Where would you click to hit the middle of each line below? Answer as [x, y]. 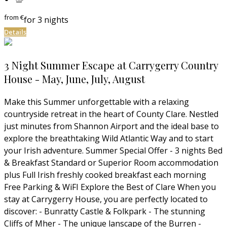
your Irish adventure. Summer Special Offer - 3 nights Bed [113, 150]
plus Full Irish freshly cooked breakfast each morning [105, 175]
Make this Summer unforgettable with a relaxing [97, 102]
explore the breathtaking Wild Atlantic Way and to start [109, 138]
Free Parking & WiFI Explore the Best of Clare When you [110, 187]
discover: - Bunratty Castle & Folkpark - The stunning [105, 211]
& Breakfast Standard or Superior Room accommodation [111, 162]
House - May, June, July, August [74, 79]
